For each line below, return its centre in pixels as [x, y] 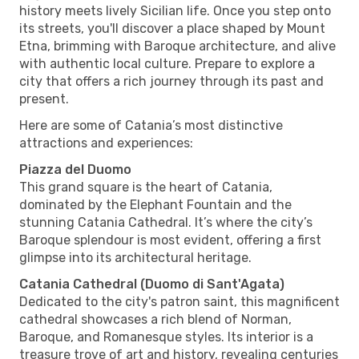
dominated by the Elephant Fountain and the [155, 204]
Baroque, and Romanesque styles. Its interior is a [166, 337]
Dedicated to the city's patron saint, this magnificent [179, 301]
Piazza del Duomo [75, 169]
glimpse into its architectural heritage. [135, 257]
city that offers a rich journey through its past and [171, 81]
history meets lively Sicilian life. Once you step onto [175, 10]
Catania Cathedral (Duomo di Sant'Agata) [152, 284]
